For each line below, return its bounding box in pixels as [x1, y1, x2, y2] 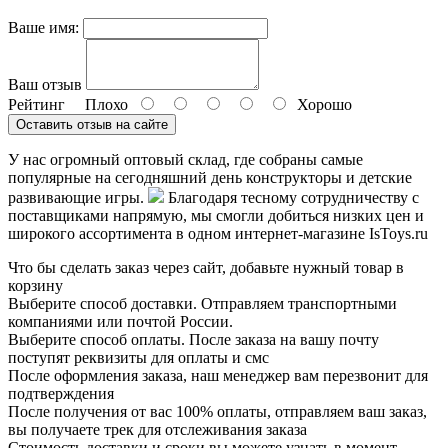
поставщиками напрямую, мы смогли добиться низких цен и [8, 206, 424, 224]
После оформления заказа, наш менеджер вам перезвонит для [8, 366, 428, 384]
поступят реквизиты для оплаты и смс [8, 348, 269, 366]
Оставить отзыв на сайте [16, 116, 168, 132]
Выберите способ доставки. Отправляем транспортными [8, 294, 397, 312]
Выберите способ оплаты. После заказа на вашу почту [8, 330, 379, 348]
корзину [8, 276, 63, 294]
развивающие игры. [8, 188, 148, 206]
